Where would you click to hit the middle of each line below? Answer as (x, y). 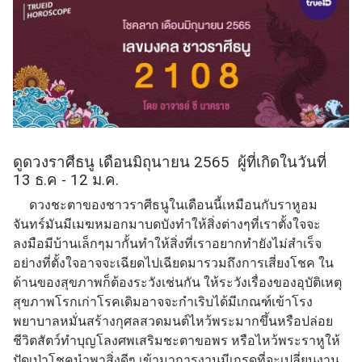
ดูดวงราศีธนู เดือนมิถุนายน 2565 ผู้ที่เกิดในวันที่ (172, 163)
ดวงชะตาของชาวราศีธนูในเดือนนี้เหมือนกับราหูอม (165, 205)
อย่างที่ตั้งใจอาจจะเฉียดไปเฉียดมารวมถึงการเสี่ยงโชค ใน (173, 263)
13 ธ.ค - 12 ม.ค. (68, 181)
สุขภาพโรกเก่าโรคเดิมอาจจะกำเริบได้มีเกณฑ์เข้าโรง (163, 302)
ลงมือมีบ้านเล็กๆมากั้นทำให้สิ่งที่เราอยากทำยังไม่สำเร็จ (167, 244)
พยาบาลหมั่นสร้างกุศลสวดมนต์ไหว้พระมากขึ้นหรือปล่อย (173, 322)
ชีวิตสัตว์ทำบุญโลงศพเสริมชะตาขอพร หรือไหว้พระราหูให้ (177, 341)
